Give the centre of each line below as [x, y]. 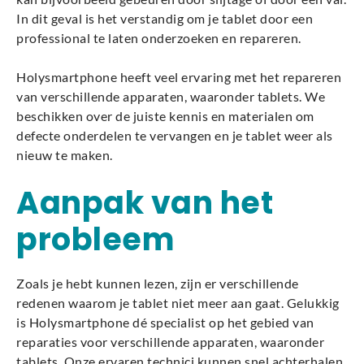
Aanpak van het [145, 203]
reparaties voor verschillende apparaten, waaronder [170, 342]
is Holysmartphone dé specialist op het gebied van [165, 322]
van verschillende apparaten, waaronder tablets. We [171, 96]
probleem [95, 239]
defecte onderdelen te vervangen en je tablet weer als [175, 135]
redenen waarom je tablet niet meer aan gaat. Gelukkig [178, 303]
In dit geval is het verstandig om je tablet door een [165, 18]
